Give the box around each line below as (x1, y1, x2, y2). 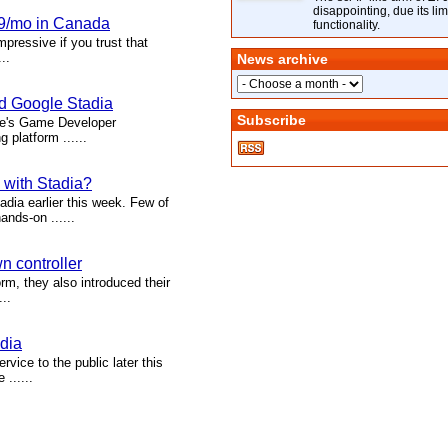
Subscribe (237, 112, 306, 128)
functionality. (313, 18, 380, 32)
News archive (237, 51, 328, 67)
